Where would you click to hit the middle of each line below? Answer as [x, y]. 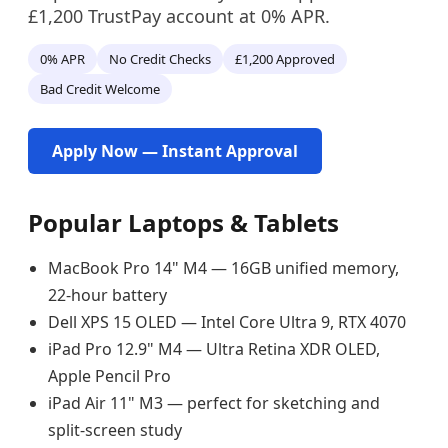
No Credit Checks [160, 59]
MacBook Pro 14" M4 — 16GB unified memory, [223, 268]
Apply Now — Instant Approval [175, 151]
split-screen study [115, 430]
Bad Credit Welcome [100, 89]
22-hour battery [107, 295]
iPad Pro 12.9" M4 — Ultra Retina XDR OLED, [214, 349]
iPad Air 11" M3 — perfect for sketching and [214, 403]
